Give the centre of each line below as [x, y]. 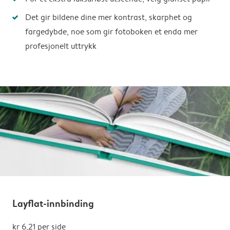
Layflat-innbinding [53, 203]
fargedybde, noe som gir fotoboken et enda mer [111, 31]
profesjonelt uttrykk [61, 46]
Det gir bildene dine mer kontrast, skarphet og [109, 17]
